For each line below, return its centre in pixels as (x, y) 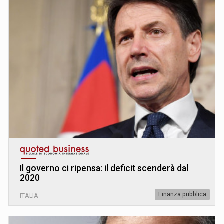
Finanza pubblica (182, 194)
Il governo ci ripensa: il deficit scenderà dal (104, 168)
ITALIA (29, 196)
